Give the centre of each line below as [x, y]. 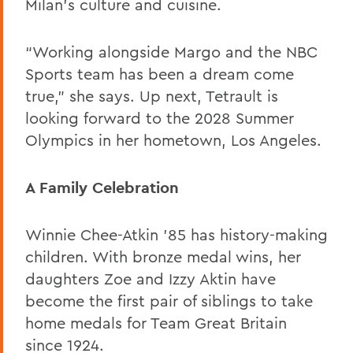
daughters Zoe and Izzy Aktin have [150, 278]
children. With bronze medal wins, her [163, 256]
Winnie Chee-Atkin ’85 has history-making [176, 234]
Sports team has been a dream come [160, 73]
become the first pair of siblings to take [169, 300]
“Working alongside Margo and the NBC [171, 51]
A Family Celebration [104, 187]
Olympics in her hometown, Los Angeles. [173, 139]
